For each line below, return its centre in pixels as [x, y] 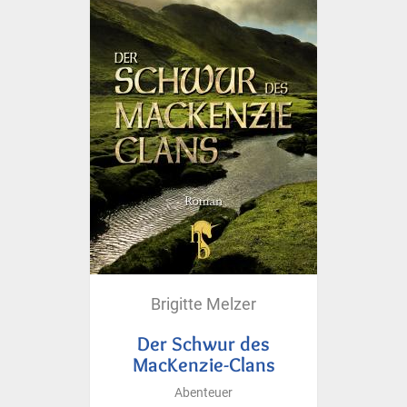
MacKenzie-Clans [203, 364]
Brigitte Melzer [203, 303]
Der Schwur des [203, 343]
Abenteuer [203, 392]
